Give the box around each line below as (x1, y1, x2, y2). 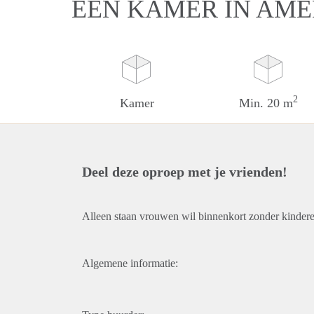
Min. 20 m (239, 96, 294, 110)
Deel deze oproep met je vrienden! (82, 164, 287, 179)
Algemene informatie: (82, 257, 178, 269)
